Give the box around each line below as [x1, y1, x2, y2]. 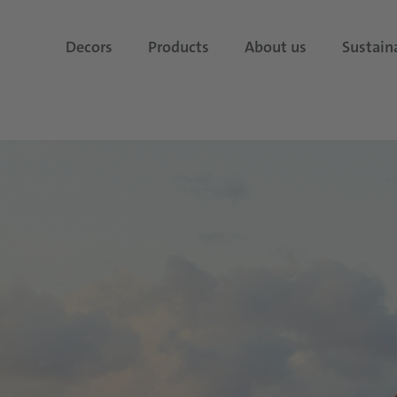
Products [148, 36, 209, 58]
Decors [66, 36, 113, 58]
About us [245, 36, 307, 58]
